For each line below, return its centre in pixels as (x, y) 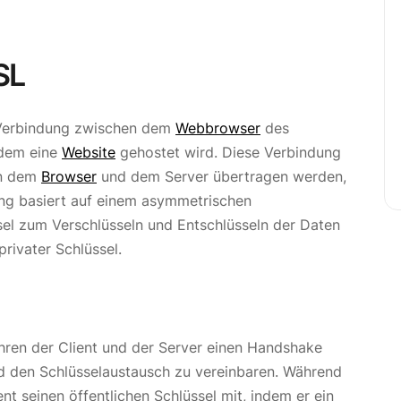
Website (89, 153)
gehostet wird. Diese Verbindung (228, 153)
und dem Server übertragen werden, (222, 177)
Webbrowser (218, 128)
